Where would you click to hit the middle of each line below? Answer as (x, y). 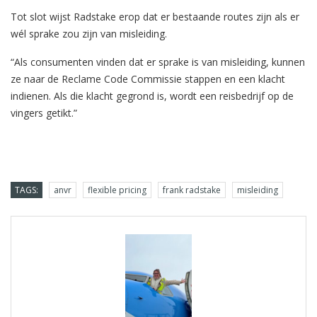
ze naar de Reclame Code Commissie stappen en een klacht (148, 79)
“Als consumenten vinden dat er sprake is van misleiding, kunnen (158, 62)
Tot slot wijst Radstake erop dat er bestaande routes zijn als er (155, 16)
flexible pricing (117, 190)
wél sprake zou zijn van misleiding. (89, 33)
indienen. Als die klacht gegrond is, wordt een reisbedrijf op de (152, 96)
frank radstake (192, 190)
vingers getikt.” (44, 113)
